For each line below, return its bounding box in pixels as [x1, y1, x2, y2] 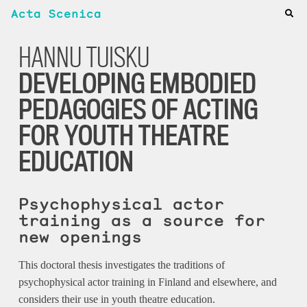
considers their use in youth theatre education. [18, 293, 215, 305]
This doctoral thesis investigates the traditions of [18, 259, 225, 271]
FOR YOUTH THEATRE [18, 118, 229, 152]
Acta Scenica [11, 6, 101, 21]
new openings [18, 226, 142, 247]
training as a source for [18, 210, 265, 231]
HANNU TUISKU [18, 40, 149, 74]
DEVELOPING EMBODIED [18, 66, 256, 100]
